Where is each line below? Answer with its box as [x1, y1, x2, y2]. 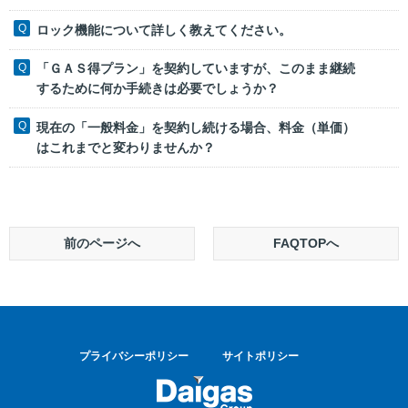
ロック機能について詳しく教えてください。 [36, 22, 291, 37]
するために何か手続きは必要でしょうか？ [36, 81, 279, 97]
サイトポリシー [222, 349, 299, 362]
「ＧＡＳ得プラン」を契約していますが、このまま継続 [36, 61, 355, 76]
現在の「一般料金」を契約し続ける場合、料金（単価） [36, 120, 355, 136]
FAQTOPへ [273, 235, 339, 250]
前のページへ [64, 235, 140, 250]
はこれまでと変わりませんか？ [36, 140, 215, 156]
